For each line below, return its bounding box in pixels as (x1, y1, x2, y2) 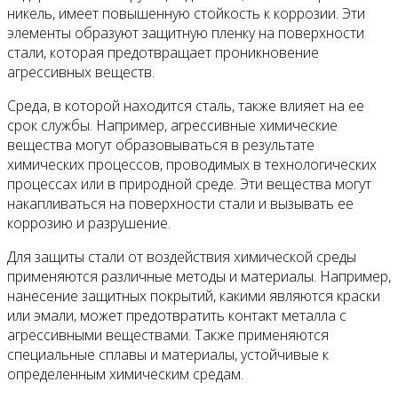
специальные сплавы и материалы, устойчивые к (7, 344, 329, 364)
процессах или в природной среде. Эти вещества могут (7, 173, 371, 194)
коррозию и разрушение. (7, 212, 171, 233)
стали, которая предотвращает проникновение (7, 42, 319, 62)
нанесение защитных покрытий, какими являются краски (7, 285, 380, 306)
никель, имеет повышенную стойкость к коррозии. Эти (7, 3, 365, 23)
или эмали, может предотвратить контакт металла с (7, 305, 346, 325)
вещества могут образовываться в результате (7, 134, 314, 155)
